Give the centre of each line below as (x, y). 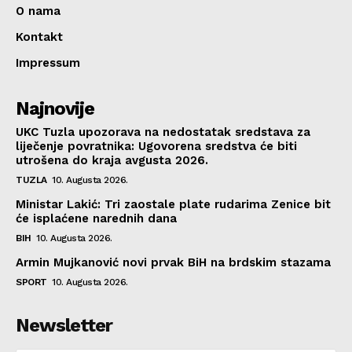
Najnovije (55, 108)
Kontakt (39, 37)
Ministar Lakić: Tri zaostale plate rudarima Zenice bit (173, 204)
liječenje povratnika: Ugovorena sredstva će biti (156, 146)
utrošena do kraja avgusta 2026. (112, 160)
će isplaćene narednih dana (96, 218)
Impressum (48, 62)
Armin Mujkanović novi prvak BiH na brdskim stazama (173, 262)
